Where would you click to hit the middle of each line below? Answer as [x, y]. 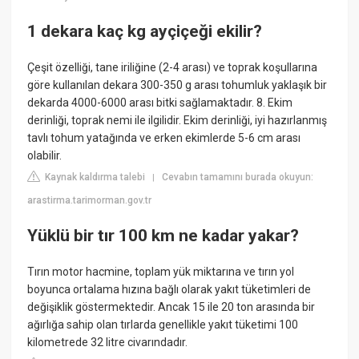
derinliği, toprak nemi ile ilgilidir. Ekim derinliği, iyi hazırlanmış [177, 121]
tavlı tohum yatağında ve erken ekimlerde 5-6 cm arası [164, 138]
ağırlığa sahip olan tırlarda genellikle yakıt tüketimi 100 [163, 324]
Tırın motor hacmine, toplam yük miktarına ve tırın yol [161, 271]
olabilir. [45, 156]
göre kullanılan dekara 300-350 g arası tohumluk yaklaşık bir [177, 85]
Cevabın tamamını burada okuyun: [238, 177]
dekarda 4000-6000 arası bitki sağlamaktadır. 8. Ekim [160, 103]
